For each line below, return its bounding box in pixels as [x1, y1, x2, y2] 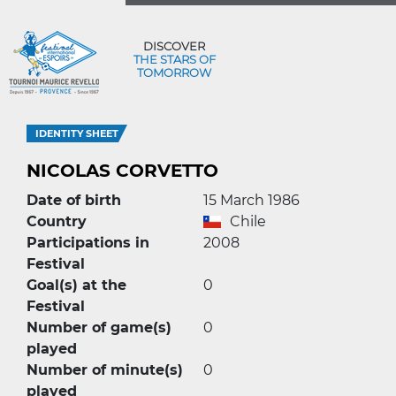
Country [27, 213, 87, 230]
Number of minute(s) [27, 362, 183, 378]
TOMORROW [137, 65, 211, 80]
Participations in [27, 234, 149, 251]
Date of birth [27, 192, 121, 209]
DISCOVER [143, 38, 205, 53]
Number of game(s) [27, 319, 171, 336]
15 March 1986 [203, 192, 300, 209]
